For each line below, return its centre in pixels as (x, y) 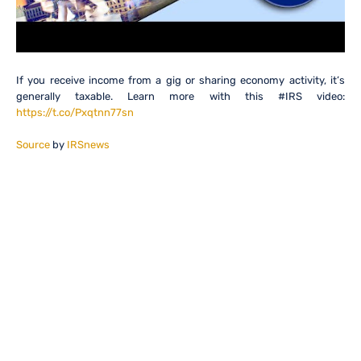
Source (33, 144)
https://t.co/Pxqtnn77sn (75, 113)
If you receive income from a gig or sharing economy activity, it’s (180, 81)
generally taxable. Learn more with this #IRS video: (180, 97)
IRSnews (88, 144)
